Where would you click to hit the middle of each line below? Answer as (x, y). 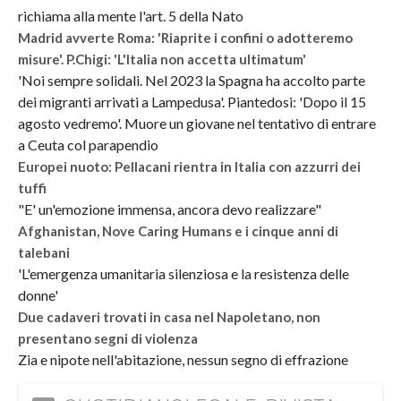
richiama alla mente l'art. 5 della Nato (131, 16)
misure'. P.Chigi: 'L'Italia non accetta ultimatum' (162, 60)
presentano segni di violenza (108, 339)
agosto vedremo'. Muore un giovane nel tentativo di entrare (197, 124)
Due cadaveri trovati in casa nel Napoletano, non (169, 317)
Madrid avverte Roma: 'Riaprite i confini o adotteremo (185, 38)
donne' (38, 295)
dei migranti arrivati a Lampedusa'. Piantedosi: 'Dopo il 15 (192, 102)
